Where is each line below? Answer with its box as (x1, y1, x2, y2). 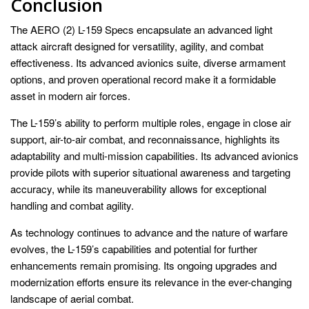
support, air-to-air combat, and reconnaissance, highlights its (10, 131, 280, 146)
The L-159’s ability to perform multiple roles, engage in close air (10, 114, 291, 130)
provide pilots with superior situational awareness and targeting (10, 164, 290, 179)
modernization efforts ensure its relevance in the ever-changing (10, 274, 292, 289)
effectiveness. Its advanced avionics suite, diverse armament (10, 54, 286, 70)
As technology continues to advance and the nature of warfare (10, 224, 288, 239)
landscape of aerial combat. (10, 290, 134, 306)
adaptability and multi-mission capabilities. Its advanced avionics (10, 148, 299, 163)
